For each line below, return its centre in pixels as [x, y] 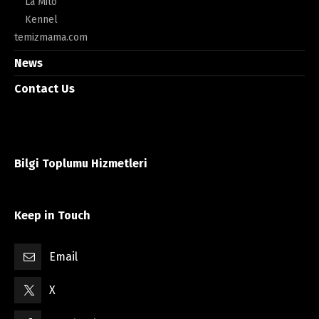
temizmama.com [51, 37]
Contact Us [45, 88]
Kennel [41, 19]
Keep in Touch [52, 215]
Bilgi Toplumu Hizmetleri [81, 163]
